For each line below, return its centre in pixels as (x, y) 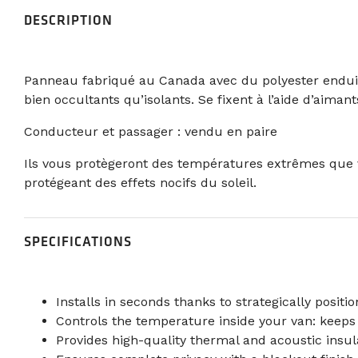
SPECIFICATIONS (78, 241)
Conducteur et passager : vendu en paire (150, 131)
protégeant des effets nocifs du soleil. (140, 182)
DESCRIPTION (68, 20)
